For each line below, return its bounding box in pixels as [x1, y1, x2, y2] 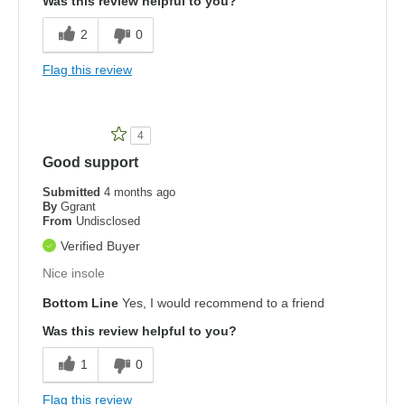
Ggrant [61, 199, 96, 213]
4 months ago [104, 184, 175, 199]
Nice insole [42, 265, 105, 280]
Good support [42, 154, 138, 170]
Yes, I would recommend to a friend [118, 295, 325, 310]
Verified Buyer [61, 238, 140, 253]
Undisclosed [76, 213, 140, 228]
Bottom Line [42, 295, 118, 310]
